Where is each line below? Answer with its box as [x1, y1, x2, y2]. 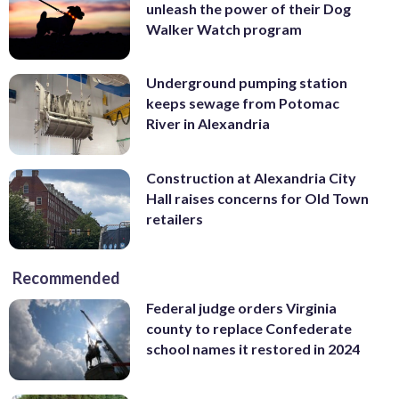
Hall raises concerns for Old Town [146, 189, 369, 207]
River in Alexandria [146, 115, 270, 133]
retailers [146, 209, 203, 227]
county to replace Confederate [146, 320, 352, 338]
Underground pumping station [146, 74, 347, 92]
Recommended [12, 268, 120, 289]
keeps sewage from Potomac [146, 94, 339, 112]
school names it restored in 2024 [146, 340, 360, 358]
